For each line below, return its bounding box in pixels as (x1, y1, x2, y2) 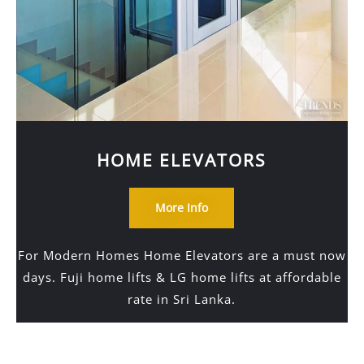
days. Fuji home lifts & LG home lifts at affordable (22, 269, 341, 285)
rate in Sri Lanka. (128, 291, 236, 307)
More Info (155, 200, 209, 215)
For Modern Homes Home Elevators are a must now (17, 247, 346, 263)
